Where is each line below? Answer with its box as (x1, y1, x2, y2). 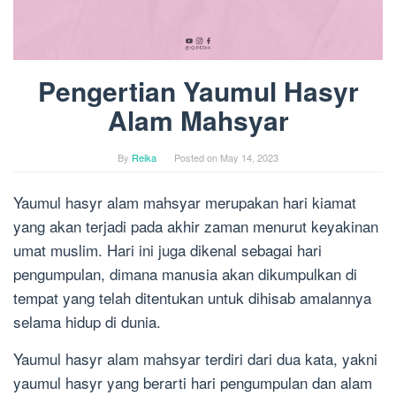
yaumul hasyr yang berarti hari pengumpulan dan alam (13, 371, 372, 394)
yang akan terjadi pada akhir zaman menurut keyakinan (13, 215, 378, 238)
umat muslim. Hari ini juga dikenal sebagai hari (13, 239, 322, 262)
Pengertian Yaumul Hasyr (37, 72, 359, 110)
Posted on (174, 150, 220, 165)
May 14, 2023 (220, 150, 278, 165)
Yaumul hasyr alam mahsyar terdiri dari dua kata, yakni (13, 347, 377, 370)
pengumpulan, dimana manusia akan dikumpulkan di (13, 263, 357, 286)
